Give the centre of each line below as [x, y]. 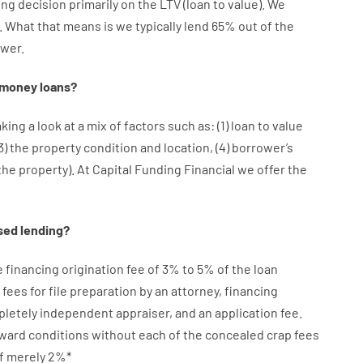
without [113, 334]
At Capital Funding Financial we [167, 169]
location [186, 147]
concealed [234, 334]
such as [189, 125]
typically [158, 26]
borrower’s [262, 147]
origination [92, 269]
